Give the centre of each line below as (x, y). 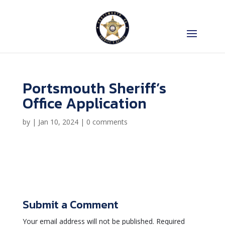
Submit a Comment (70, 205)
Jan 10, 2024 (58, 122)
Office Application (84, 103)
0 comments (107, 122)
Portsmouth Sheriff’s (94, 88)
